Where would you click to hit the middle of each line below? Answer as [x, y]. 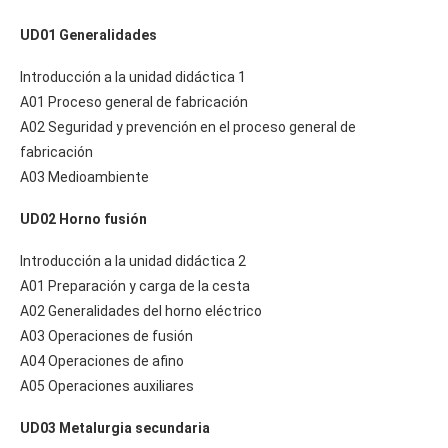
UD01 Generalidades [88, 34]
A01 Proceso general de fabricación [134, 101]
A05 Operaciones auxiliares [107, 385]
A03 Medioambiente [84, 176]
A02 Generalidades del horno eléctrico [141, 310]
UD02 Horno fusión [83, 218]
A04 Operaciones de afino [102, 360]
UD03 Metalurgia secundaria [115, 427]
